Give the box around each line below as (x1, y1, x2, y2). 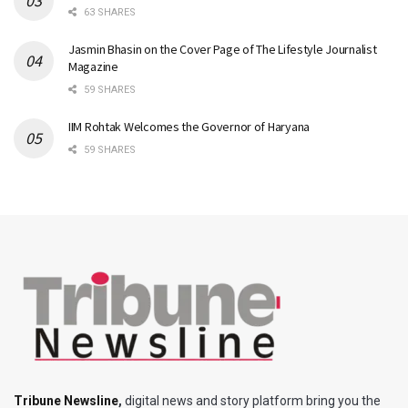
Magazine (68, 57, 118, 75)
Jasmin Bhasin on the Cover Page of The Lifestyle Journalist (68, 40, 377, 57)
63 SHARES (81, 5, 136, 18)
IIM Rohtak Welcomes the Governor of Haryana (68, 117, 310, 135)
